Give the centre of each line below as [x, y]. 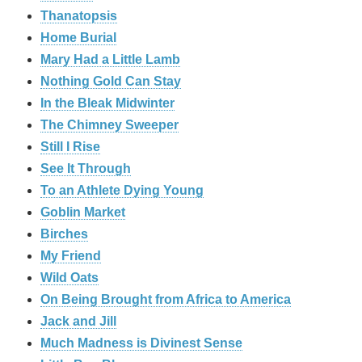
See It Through [86, 169]
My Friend [71, 256]
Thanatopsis [79, 16]
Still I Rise [70, 147]
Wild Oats [69, 278]
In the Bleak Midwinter [107, 103]
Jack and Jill [78, 322]
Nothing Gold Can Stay [111, 82]
